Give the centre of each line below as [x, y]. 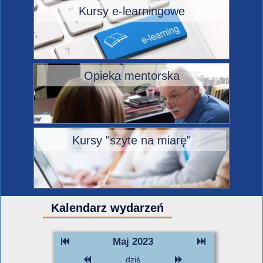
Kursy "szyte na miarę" [131, 140]
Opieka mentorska [131, 76]
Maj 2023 [133, 242]
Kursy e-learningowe [131, 11]
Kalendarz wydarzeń [107, 208]
